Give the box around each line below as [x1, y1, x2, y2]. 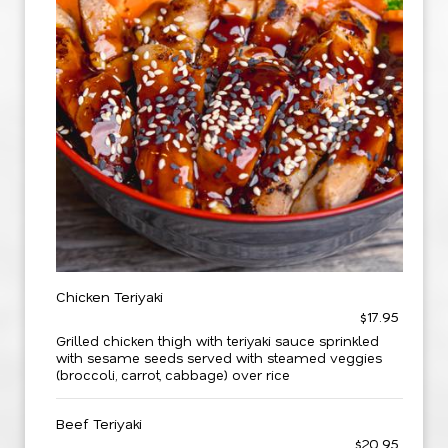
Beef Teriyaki [56, 414, 142, 433]
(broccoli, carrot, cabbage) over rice [56, 366, 290, 383]
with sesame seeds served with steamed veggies [56, 349, 382, 366]
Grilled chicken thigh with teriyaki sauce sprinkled [56, 332, 379, 349]
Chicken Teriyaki [56, 287, 163, 306]
